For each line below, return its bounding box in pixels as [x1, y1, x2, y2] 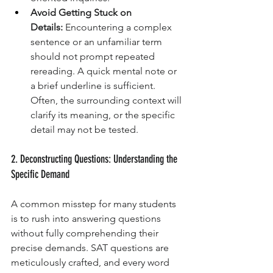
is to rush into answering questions [11, 213, 163, 225]
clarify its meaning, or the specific [30, 109, 177, 121]
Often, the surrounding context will [30, 94, 184, 107]
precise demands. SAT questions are [11, 242, 171, 254]
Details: [30, 21, 63, 34]
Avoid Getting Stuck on [30, 7, 134, 19]
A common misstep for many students [11, 198, 179, 210]
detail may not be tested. [30, 124, 138, 136]
